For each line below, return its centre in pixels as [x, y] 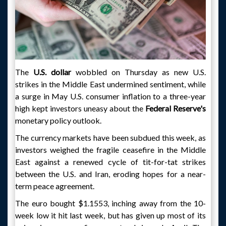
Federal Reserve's [176, 108]
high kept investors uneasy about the [80, 108]
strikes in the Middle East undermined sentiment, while [110, 84]
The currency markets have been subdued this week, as [110, 137]
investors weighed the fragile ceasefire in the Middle [110, 150]
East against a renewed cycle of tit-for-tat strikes [110, 162]
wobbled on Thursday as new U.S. [138, 72]
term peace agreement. [55, 186]
